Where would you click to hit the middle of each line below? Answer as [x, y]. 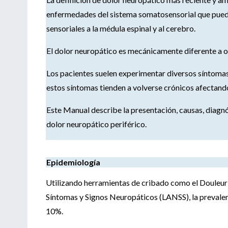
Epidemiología [73, 162]
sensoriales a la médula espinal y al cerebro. [121, 28]
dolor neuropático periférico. [96, 124]
